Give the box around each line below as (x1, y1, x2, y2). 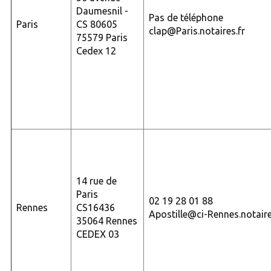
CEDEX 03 (76, 228, 119, 240)
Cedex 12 (76, 45, 116, 56)
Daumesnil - (76, 5, 128, 16)
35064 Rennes (76, 215, 137, 226)
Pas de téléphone (148, 11, 223, 23)
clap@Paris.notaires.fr (148, 25, 245, 36)
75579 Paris (76, 31, 128, 43)
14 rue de (76, 175, 117, 186)
